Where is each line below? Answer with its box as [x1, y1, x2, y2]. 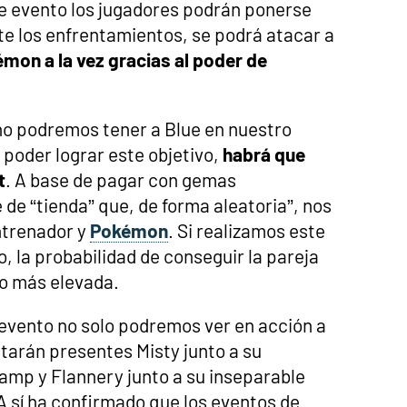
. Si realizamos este [168, 218, 325, 242]
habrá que [223, 142, 305, 165]
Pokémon [90, 218, 168, 242]
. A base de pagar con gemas [5, 167, 236, 191]
